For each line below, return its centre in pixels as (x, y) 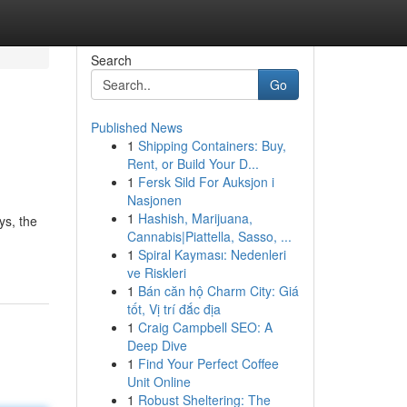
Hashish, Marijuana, (195, 218)
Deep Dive (157, 345)
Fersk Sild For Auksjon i (206, 182)
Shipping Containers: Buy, (212, 145)
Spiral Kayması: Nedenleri (212, 254)
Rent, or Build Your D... (193, 164)
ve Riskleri (156, 273)
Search (111, 60)
